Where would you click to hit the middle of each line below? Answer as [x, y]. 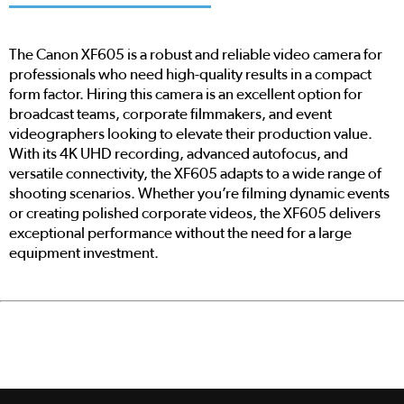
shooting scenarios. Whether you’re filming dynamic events [199, 194]
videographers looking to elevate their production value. [191, 134]
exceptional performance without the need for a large [180, 234]
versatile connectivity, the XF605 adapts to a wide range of [195, 174]
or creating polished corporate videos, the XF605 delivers [195, 214]
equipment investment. [84, 253]
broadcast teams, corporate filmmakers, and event [170, 115]
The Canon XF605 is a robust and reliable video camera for [196, 55]
